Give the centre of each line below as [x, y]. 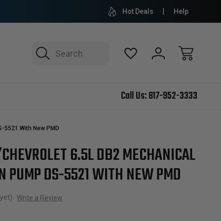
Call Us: [135, 96]
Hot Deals [138, 11]
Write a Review [40, 198]
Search [40, 47]
